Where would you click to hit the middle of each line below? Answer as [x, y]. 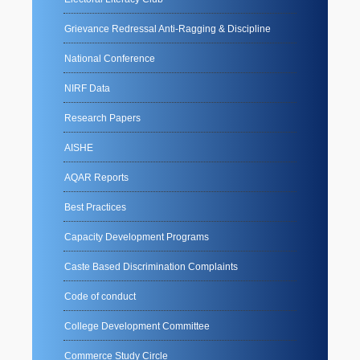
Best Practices [95, 207]
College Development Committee [137, 326]
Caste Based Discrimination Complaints [151, 266]
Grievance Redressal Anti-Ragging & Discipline [168, 29]
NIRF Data [87, 88]
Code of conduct [100, 296]
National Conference [110, 58]
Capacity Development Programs [137, 237]
